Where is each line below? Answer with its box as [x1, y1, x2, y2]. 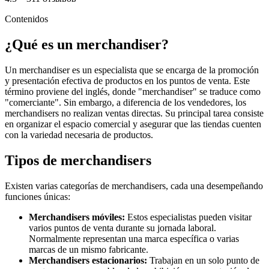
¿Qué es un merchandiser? [5, 36, 169, 52]
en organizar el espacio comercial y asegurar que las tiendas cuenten [5, 118, 261, 129]
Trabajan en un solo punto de [147, 255, 259, 265]
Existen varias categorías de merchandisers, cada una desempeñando [5, 180, 263, 191]
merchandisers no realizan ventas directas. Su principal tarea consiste [5, 107, 264, 118]
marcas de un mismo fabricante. [29, 244, 148, 255]
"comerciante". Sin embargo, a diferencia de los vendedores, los [5, 97, 246, 107]
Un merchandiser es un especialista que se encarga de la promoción [5, 64, 259, 75]
